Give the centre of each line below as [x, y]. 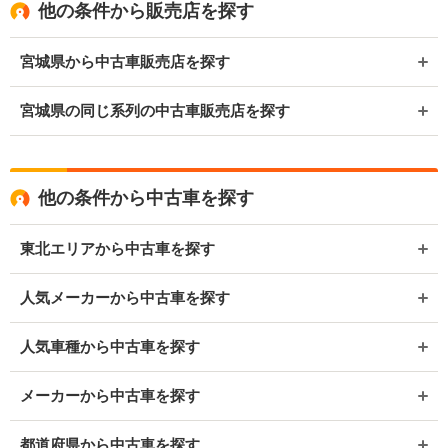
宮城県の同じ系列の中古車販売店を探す [155, 111]
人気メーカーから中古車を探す [125, 298]
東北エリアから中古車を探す [117, 249]
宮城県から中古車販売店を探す [125, 62]
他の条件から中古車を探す [146, 198]
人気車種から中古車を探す [110, 347]
